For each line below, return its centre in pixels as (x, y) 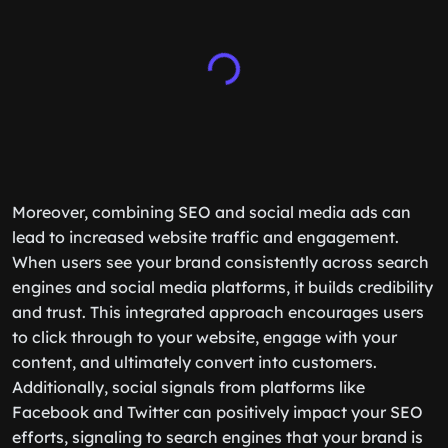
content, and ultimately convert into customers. (194, 362)
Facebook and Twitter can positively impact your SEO (217, 412)
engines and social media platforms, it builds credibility (222, 287)
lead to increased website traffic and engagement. (205, 237)
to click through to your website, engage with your (204, 337)
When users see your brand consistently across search (220, 262)
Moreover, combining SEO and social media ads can (211, 212)
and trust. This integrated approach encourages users (218, 312)
